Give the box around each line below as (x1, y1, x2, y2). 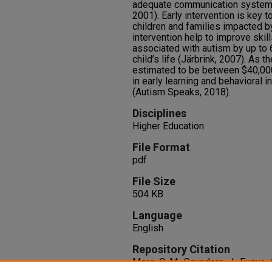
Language (132, 209, 182, 222)
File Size (132, 175, 175, 188)
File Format (132, 141, 190, 154)
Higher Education (132, 120, 204, 132)
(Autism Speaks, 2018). (132, 86, 231, 98)
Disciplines (132, 107, 186, 120)
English (132, 222, 163, 234)
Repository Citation (132, 243, 230, 256)
